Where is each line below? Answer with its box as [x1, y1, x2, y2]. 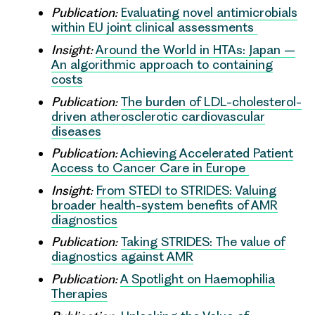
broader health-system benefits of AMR [51, 197, 278, 212]
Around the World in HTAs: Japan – [96, 41, 295, 57]
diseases [51, 123, 101, 139]
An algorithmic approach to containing [51, 56, 273, 72]
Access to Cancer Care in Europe [51, 160, 249, 176]
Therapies [51, 286, 108, 302]
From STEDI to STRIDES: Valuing [96, 182, 276, 198]
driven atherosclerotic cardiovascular [51, 108, 265, 124]
